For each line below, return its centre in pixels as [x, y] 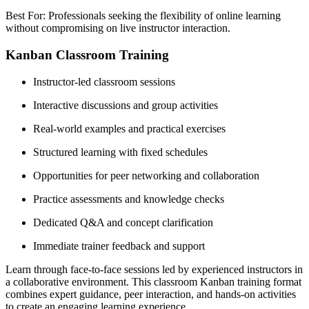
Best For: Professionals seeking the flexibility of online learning [143, 16]
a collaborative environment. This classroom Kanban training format [153, 281]
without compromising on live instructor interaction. [118, 28]
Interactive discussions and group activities [126, 105]
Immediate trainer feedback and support [119, 246]
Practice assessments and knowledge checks [129, 199]
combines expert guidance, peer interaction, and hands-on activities [151, 294]
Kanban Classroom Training [87, 55]
